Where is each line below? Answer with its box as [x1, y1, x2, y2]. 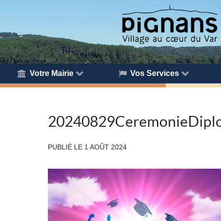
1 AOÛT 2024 [84, 143, 127, 151]
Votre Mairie [30, 69, 74, 77]
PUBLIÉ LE [48, 143, 84, 151]
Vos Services [130, 69, 180, 77]
